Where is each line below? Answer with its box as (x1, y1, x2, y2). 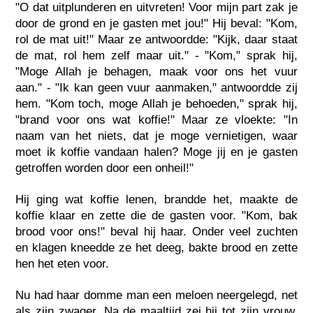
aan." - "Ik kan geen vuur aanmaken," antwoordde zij (15, 80, 298, 94)
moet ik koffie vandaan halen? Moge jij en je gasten (15, 145, 298, 159)
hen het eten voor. (15, 256, 110, 270)
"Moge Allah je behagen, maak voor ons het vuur (15, 64, 298, 78)
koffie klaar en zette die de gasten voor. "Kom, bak (15, 208, 298, 222)
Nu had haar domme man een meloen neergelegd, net (15, 288, 298, 302)
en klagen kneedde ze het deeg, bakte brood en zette (15, 240, 298, 254)
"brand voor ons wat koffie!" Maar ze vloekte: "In (15, 112, 298, 126)
